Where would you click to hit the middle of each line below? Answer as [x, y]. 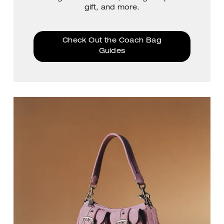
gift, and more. [112, 8]
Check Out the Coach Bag [112, 41]
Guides [112, 51]
